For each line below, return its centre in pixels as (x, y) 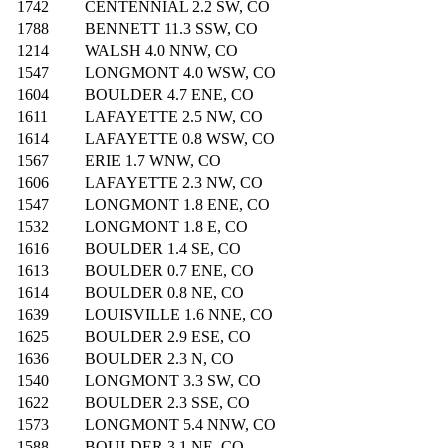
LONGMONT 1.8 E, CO (166, 227)
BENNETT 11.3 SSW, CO (171, 29)
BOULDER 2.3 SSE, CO (167, 403)
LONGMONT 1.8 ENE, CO (177, 205)
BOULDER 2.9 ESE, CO (168, 337)
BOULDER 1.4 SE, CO (163, 249)
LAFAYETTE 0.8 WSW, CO (180, 139)
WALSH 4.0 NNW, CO (161, 51)
